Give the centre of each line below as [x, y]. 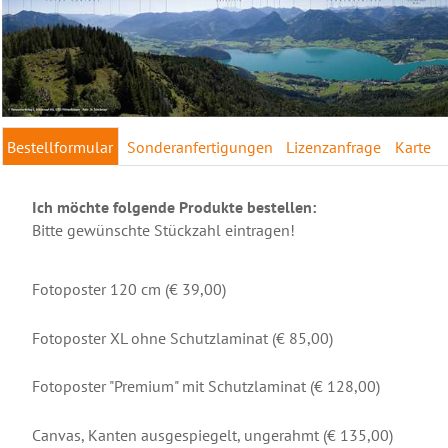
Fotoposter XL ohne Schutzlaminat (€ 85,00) [182, 337]
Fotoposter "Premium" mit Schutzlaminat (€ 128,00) [205, 386]
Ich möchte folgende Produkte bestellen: [173, 207]
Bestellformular [60, 146]
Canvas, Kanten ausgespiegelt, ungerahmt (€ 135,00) [212, 435]
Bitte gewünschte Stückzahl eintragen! [163, 230]
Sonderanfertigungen [199, 146]
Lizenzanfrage [334, 146]
